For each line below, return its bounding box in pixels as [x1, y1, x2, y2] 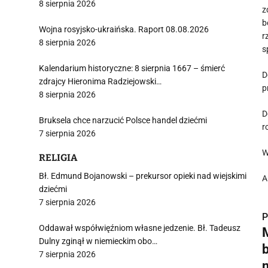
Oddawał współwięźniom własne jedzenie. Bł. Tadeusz [39, 223, 240, 233]
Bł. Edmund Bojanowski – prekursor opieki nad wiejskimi [39, 171, 246, 181]
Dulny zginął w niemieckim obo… [39, 236, 157, 246]
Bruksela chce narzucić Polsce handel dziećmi [39, 115, 207, 125]
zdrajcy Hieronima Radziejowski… [39, 77, 162, 86]
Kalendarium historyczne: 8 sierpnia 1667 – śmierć [39, 63, 225, 73]
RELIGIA [39, 152, 77, 163]
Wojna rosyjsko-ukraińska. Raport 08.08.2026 [39, 25, 209, 34]
